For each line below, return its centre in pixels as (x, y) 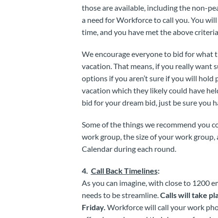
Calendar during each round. (129, 148)
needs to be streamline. (121, 195)
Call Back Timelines (124, 170)
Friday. (93, 207)
